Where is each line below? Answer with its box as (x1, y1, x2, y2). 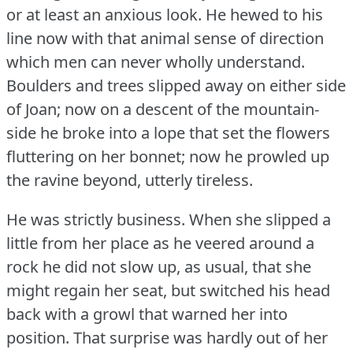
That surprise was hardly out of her (73, 327, 328, 349)
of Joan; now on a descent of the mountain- (6, 98, 319, 121)
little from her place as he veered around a (6, 232, 314, 255)
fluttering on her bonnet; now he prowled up (6, 146, 329, 168)
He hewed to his (206, 4, 323, 26)
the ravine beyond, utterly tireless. (6, 169, 253, 191)
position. (6, 327, 69, 349)
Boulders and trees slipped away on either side (6, 75, 346, 97)
